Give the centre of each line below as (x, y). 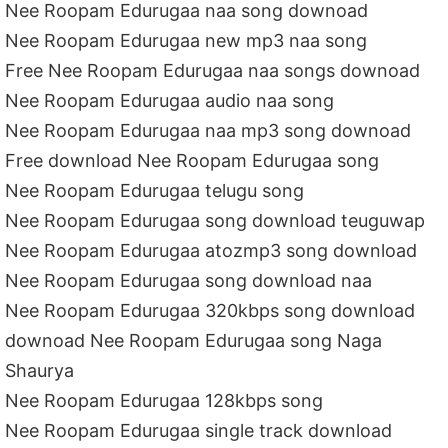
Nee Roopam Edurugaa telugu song (155, 190)
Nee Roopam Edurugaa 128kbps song (164, 400)
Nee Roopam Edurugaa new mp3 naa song (186, 40)
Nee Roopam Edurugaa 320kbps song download (210, 310)
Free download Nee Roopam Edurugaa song (192, 160)
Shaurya (40, 370)
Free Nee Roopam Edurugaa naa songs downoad (213, 70)
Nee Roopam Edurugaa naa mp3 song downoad (208, 130)
